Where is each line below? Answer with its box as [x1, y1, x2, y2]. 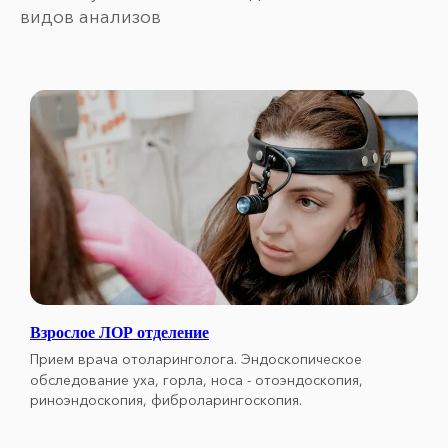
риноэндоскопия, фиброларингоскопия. [30, 391, 302, 410]
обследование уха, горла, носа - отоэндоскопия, [30, 371, 363, 390]
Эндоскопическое [241, 350, 362, 369]
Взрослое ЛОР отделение [30, 324, 209, 342]
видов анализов [20, 5, 161, 28]
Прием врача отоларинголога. [30, 350, 237, 369]
